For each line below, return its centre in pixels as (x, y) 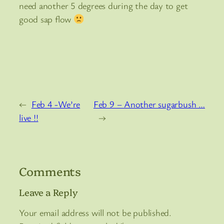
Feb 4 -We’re (56, 104)
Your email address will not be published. (95, 213)
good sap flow (46, 19)
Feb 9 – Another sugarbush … (149, 104)
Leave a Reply (48, 192)
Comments (50, 171)
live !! (29, 117)
